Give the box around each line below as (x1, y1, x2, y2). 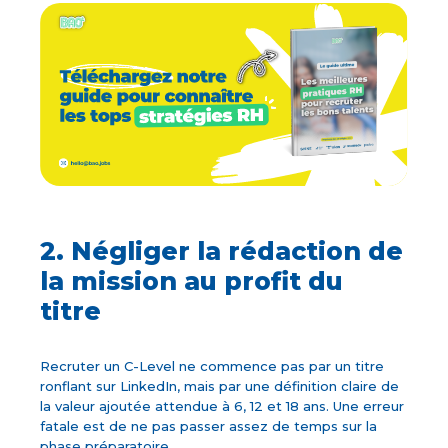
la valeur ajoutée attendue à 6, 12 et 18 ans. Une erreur (40, 398, 405, 415)
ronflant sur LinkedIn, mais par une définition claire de (40, 378, 400, 395)
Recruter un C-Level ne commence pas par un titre (40, 358, 385, 375)
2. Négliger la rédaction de (40, 236, 404, 267)
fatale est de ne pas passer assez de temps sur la (40, 418, 378, 435)
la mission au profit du (40, 266, 344, 297)
